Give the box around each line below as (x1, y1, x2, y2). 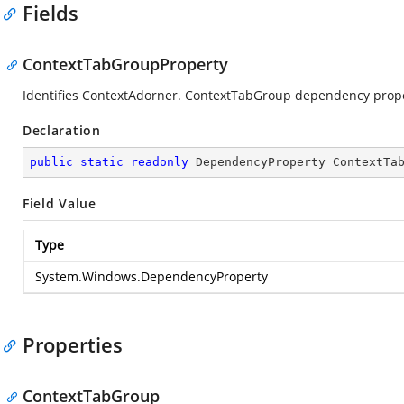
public (30, 155, 73, 169)
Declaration (23, 122, 101, 139)
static (80, 155, 124, 169)
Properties (23, 331, 123, 358)
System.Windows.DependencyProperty (35, 268, 268, 285)
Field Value (23, 195, 96, 212)
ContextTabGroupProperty (23, 53, 228, 75)
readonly (131, 155, 188, 169)
